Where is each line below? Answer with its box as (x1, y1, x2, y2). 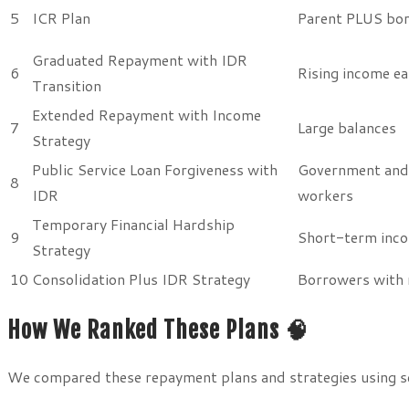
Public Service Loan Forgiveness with (32, 158, 278, 180)
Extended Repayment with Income (32, 103, 261, 125)
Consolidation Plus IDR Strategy (32, 267, 250, 289)
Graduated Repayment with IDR (32, 48, 247, 70)
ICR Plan (32, 6, 90, 28)
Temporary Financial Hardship (32, 213, 235, 235)
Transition (32, 74, 101, 96)
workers (298, 184, 353, 205)
